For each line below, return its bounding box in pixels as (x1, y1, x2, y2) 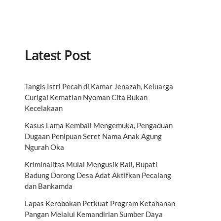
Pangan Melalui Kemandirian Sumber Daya (25, 209, 163, 219)
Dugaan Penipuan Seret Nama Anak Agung (25, 131, 162, 141)
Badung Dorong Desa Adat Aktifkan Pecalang (25, 170, 171, 180)
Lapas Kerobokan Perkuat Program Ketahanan (25, 198, 175, 208)
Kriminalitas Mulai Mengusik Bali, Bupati (25, 159, 157, 169)
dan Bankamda (25, 181, 73, 190)
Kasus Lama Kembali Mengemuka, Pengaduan (25, 120, 173, 130)
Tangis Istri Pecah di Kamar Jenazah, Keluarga (25, 81, 173, 91)
